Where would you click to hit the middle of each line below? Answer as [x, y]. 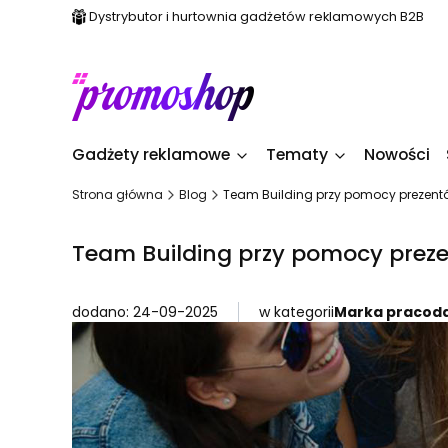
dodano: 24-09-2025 [145, 312]
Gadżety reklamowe [151, 154]
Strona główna [117, 194]
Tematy [297, 154]
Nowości [397, 154]
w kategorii [296, 312]
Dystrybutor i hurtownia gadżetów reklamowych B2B [256, 16]
